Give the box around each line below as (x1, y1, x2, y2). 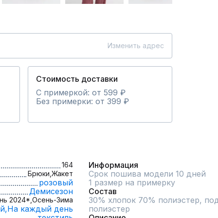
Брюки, (28, 169, 52, 178)
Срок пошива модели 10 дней (89, 169, 206, 179)
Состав (89, 186, 117, 196)
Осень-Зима (32, 196, 73, 204)
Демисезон (29, 186, 73, 196)
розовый (39, 178, 73, 187)
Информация (89, 160, 138, 170)
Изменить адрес (108, 41, 164, 50)
